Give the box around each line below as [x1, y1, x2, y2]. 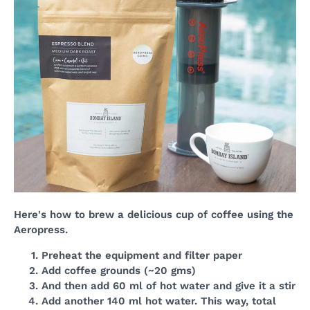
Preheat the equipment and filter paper [42, 249, 242, 262]
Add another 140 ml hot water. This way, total [42, 295, 276, 307]
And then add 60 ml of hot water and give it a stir [42, 280, 295, 292]
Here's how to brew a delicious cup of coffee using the [14, 208, 293, 221]
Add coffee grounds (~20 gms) [42, 264, 196, 277]
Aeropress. [14, 224, 68, 236]
